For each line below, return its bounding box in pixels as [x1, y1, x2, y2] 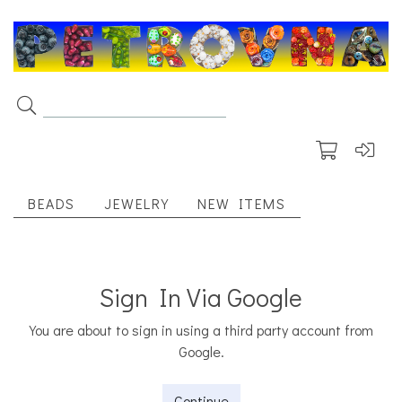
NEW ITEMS [197, 194, 286, 214]
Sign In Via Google [100, 281, 302, 314]
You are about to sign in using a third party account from [29, 320, 373, 340]
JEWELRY [104, 194, 170, 214]
